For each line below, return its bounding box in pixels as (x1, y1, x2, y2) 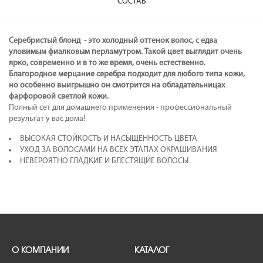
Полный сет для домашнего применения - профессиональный (9, 103, 232, 112)
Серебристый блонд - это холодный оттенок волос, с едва (9, 36, 217, 45)
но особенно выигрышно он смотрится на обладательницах (9, 81, 225, 90)
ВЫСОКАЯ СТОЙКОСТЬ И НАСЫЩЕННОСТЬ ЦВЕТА (20, 134, 199, 143)
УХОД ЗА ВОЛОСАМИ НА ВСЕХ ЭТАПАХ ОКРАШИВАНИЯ (20, 146, 219, 154)
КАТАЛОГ (134, 247, 169, 255)
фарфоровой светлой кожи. (9, 92, 109, 101)
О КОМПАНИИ (11, 247, 69, 255)
